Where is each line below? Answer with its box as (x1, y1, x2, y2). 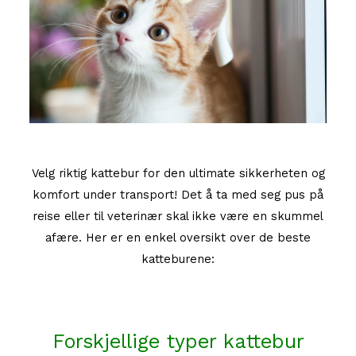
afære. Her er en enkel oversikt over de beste (45, 230, 311, 245)
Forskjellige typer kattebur (52, 329, 304, 353)
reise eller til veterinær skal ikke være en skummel (33, 208, 323, 223)
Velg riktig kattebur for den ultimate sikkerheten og (31, 165, 325, 180)
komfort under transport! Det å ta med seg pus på (33, 187, 323, 202)
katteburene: (141, 251, 215, 266)
